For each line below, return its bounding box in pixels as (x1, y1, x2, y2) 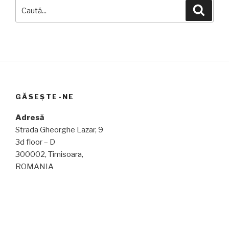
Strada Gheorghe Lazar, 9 (15, 125, 103, 134)
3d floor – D (15, 137, 55, 147)
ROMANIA (15, 162, 54, 171)
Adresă (15, 112, 44, 122)
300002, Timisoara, (15, 149, 83, 159)
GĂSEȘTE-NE (15, 93, 75, 101)
